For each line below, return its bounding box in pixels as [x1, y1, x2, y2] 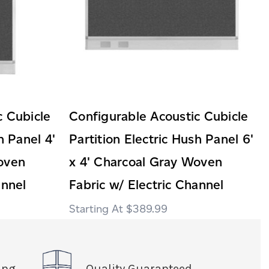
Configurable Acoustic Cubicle [69, 108, 249, 124]
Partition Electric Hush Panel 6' [69, 131, 253, 147]
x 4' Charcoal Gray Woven [69, 154, 222, 169]
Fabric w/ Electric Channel [69, 177, 224, 192]
